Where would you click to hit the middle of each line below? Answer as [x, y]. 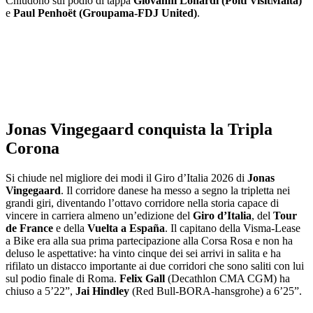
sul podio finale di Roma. [63, 279]
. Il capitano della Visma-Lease [233, 228]
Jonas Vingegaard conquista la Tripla [139, 130]
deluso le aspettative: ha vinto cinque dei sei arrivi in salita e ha [143, 254]
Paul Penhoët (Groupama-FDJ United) [105, 13]
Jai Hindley [102, 291]
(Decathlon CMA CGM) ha [227, 279]
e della [70, 228]
